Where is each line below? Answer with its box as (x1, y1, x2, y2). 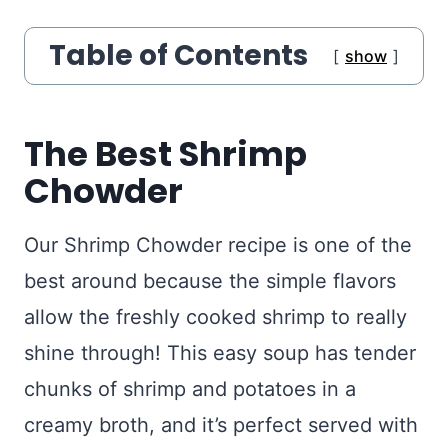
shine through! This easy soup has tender (24, 341, 416, 365)
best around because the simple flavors (24, 269, 396, 293)
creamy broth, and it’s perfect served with (24, 413, 418, 437)
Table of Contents (49, 36, 308, 75)
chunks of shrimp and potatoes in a (24, 377, 356, 401)
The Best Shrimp (24, 130, 307, 178)
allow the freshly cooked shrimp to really (24, 305, 407, 329)
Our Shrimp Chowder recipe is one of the (24, 233, 412, 257)
